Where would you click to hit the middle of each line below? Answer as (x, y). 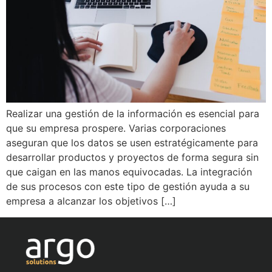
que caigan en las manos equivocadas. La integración (129, 172)
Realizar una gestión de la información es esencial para (133, 114)
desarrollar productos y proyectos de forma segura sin (132, 158)
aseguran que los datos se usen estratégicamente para (132, 143)
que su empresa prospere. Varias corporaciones (116, 128)
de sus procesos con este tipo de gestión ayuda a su (128, 187)
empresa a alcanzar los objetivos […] (91, 201)
